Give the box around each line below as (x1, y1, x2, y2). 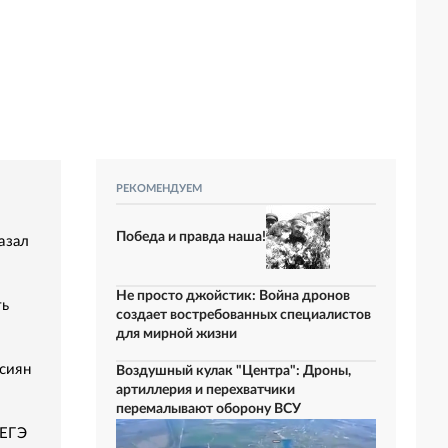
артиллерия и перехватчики (116, 383, 295, 397)
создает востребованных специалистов (116, 308, 371, 322)
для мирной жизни (116, 327, 237, 341)
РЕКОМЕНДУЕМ (116, 183, 202, 194)
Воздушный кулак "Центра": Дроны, (116, 364, 351, 378)
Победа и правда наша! (116, 229, 266, 244)
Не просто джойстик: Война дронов (116, 289, 350, 303)
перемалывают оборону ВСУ (116, 402, 301, 416)
